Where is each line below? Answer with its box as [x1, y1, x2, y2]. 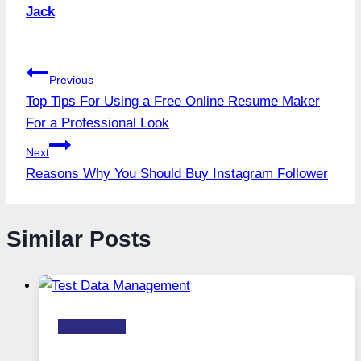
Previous [49, 73, 93, 86]
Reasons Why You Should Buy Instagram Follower [26, 165, 328, 181]
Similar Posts [6, 226, 151, 251]
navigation [25, 98, 139, 123]
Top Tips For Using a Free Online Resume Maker [26, 93, 320, 109]
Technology [58, 319, 126, 335]
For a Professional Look [26, 114, 169, 131]
